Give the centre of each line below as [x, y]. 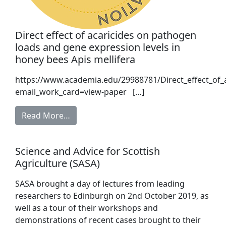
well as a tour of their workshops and [87, 208]
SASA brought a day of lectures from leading [100, 184]
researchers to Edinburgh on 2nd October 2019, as [112, 196]
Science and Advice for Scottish [88, 151]
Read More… [46, 116]
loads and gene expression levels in [98, 47]
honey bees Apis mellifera [75, 60]
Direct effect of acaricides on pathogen [106, 35]
